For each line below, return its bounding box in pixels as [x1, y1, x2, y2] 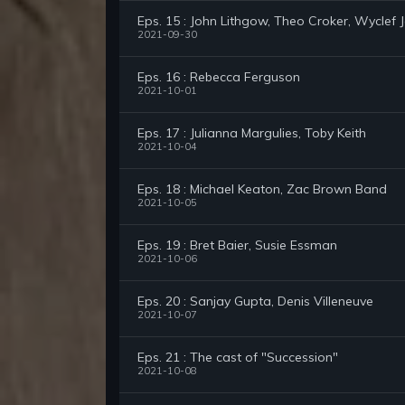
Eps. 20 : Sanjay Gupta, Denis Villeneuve [137, 293, 373, 310]
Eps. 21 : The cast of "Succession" [137, 349, 338, 366]
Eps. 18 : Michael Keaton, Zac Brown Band [137, 181, 387, 198]
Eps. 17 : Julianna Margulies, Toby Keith [137, 125, 366, 142]
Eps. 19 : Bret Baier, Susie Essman [137, 237, 337, 254]
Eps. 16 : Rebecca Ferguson [137, 69, 300, 86]
